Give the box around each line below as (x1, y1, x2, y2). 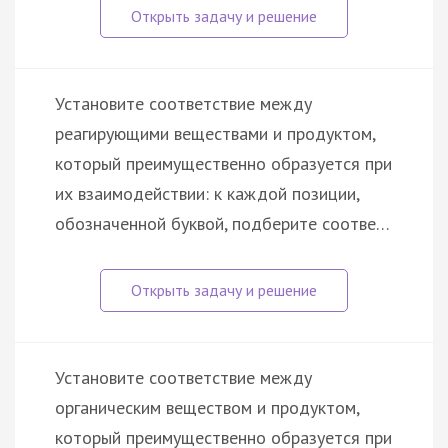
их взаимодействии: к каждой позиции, (55, 181, 359, 205)
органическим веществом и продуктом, (55, 395, 359, 419)
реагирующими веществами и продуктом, (55, 121, 375, 145)
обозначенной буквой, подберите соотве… (55, 211, 390, 235)
